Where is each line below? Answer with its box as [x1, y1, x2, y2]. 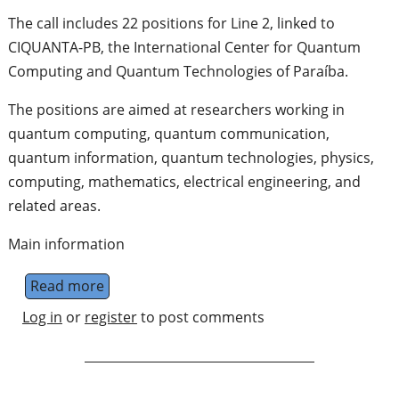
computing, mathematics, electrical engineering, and [7, 171, 361, 191]
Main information [7, 233, 125, 254]
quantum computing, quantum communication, [7, 123, 330, 143]
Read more [29, 275, 104, 296]
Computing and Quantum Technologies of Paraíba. [7, 61, 348, 81]
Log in [21, 306, 62, 327]
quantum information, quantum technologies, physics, [7, 147, 374, 167]
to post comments [136, 306, 265, 327]
